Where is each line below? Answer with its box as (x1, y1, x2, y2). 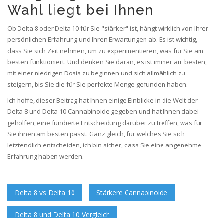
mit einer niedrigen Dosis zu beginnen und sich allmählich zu (7, 69, 185, 78)
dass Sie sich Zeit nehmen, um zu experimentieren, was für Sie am (7, 46, 203, 55)
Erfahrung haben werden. (7, 152, 84, 161)
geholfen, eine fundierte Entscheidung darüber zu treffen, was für (7, 118, 202, 127)
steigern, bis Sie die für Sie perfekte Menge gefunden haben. (7, 80, 188, 89)
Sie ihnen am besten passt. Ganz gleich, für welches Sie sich (7, 129, 185, 139)
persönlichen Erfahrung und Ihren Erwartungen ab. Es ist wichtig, (7, 35, 197, 44)
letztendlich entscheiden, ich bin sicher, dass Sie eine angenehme (7, 141, 201, 150)
